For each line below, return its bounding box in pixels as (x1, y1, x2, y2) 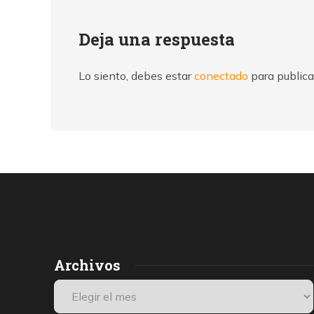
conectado (194, 69, 248, 83)
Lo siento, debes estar (78, 69, 194, 83)
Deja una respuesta (78, 28, 235, 50)
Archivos (54, 256, 121, 274)
